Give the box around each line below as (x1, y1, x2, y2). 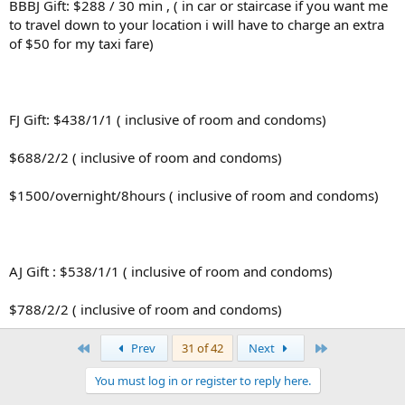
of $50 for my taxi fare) (9, 34, 154, 52)
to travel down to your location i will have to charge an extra (9, 15, 384, 33)
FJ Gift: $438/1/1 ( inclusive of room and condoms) (9, 110, 326, 128)
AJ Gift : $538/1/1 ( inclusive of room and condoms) (9, 262, 333, 280)
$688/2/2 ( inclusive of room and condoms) (9, 148, 282, 166)
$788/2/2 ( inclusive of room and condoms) (9, 300, 282, 318)
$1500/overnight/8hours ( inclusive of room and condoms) (9, 186, 379, 204)
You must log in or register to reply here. (94, 372, 311, 389)
